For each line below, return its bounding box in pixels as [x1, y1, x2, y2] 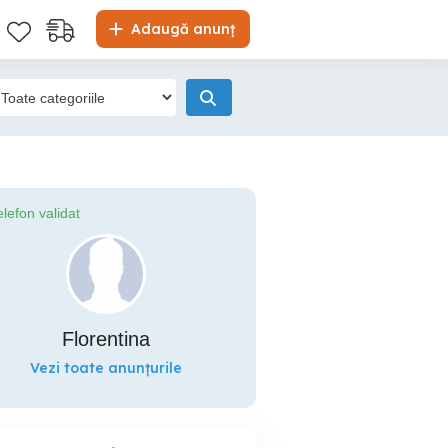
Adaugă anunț [127, 20, 235, 38]
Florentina [62, 328, 150, 350]
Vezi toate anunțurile [30, 359, 182, 377]
